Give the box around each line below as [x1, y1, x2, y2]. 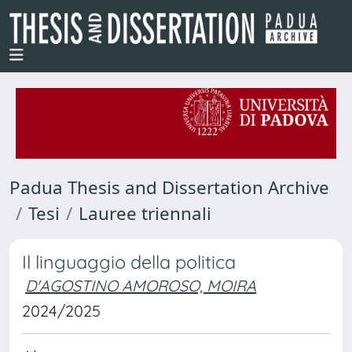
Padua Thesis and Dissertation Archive [9, 175, 329, 200]
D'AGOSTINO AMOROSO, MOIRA [25, 276, 256, 295]
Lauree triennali [79, 201, 211, 225]
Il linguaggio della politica [22, 251, 236, 273]
